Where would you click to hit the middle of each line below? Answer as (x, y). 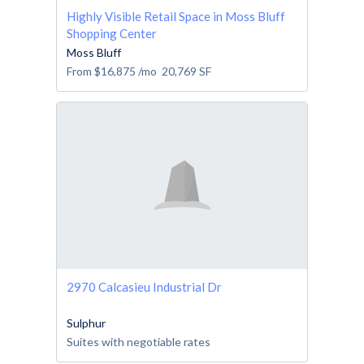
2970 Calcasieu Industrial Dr (144, 287)
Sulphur (86, 323)
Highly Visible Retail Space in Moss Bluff (176, 16)
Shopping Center (112, 33)
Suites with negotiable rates (139, 342)
